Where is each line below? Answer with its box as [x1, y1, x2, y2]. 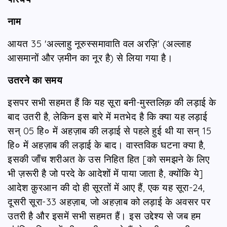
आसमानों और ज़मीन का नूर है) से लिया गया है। [8, 51, 173, 64]
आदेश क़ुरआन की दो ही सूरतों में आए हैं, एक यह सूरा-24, [8, 181, 205, 194]
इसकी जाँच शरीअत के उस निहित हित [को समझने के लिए [8, 153, 209, 165]
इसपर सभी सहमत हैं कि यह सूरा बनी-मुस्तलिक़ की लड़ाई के [8, 96, 216, 108]
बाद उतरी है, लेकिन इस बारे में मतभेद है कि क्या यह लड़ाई [8, 110, 207, 123]
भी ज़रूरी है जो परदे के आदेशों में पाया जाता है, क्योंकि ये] [8, 167, 203, 179]
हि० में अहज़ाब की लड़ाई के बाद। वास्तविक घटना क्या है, [8, 138, 206, 151]
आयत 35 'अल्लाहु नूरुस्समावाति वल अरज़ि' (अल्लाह [8, 37, 191, 50]
